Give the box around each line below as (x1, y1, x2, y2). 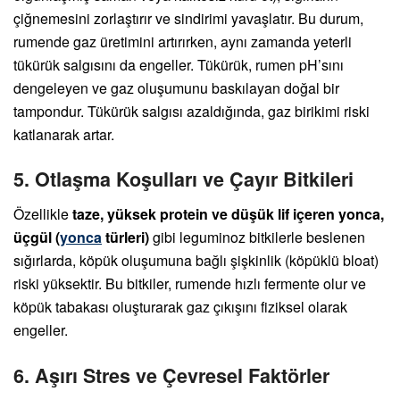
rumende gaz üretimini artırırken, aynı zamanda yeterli (13, 30, 352, 52)
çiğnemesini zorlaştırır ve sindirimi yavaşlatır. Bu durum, (13, 7, 363, 29)
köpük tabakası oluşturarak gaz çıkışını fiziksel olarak (13, 296, 347, 318)
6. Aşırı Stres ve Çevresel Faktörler (13, 361, 329, 389)
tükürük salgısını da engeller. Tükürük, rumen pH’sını (13, 54, 344, 75)
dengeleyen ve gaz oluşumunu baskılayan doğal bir (13, 77, 339, 98)
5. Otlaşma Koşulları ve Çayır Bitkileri (13, 165, 354, 194)
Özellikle (13, 204, 72, 225)
